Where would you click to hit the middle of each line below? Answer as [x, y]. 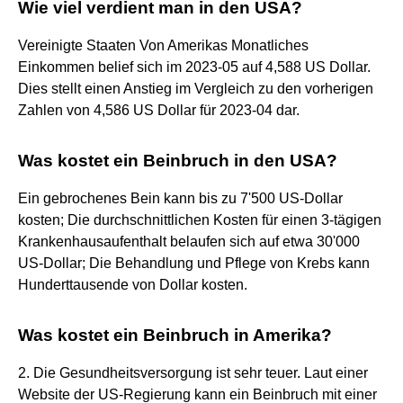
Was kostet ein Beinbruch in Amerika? [175, 335]
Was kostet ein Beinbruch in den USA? [178, 160]
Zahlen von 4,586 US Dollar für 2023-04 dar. [159, 110]
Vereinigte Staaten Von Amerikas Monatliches [163, 45]
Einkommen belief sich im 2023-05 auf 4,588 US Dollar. [194, 67]
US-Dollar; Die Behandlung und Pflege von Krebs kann [194, 263]
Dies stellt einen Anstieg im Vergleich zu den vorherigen [196, 88]
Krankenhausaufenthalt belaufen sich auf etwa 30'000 [189, 241]
